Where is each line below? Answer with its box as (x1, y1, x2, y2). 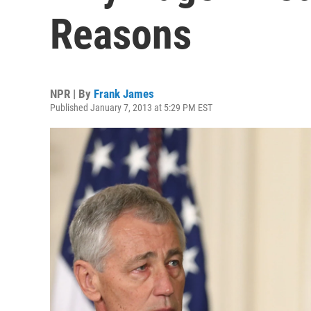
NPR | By (50, 87, 94, 101)
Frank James (94, 87, 154, 101)
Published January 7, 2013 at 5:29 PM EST (50, 102, 212, 113)
